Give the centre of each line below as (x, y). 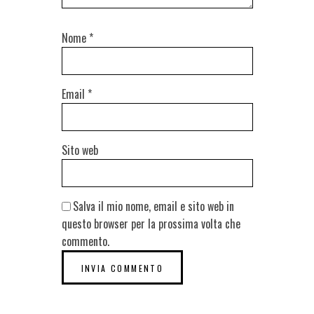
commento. (85, 241)
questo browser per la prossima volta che (151, 224)
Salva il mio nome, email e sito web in (153, 206)
